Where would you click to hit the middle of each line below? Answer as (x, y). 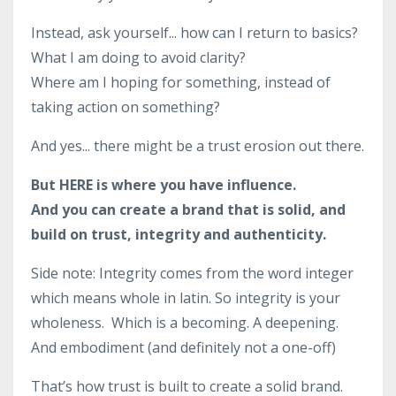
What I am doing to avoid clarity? (138, 57)
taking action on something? (126, 107)
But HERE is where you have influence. (164, 185)
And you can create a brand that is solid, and (188, 209)
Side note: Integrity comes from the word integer (192, 273)
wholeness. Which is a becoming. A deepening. (185, 323)
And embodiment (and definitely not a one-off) (183, 347)
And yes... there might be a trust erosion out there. (198, 146)
